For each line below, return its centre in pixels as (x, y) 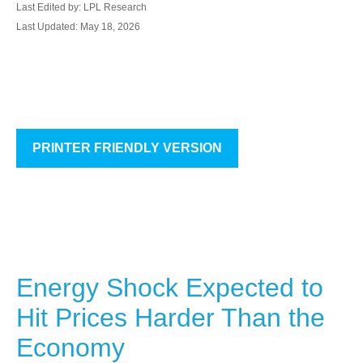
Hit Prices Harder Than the (171, 318)
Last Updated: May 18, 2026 (78, 27)
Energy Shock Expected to (170, 288)
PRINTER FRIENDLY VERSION (127, 148)
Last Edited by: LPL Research (81, 7)
